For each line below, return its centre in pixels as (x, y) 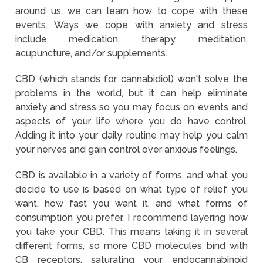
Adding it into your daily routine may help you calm (131, 135)
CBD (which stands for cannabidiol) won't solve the (131, 79)
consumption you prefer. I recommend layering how (131, 217)
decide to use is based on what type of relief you (131, 189)
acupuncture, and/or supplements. (92, 53)
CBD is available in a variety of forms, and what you (131, 175)
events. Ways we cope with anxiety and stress (131, 25)
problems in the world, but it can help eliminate (131, 93)
